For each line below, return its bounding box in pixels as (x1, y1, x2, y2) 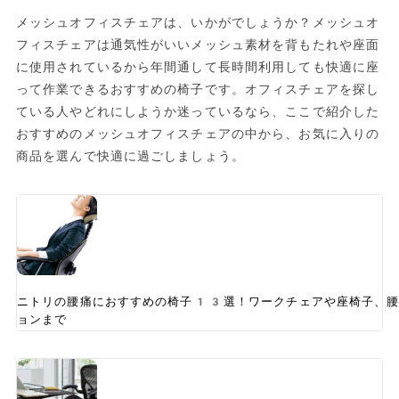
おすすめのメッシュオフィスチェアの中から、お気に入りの (15, 126, 380, 142)
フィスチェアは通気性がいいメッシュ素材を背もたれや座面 (15, 37, 380, 53)
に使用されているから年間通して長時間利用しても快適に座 (15, 60, 380, 75)
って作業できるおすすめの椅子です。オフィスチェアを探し (15, 82, 380, 97)
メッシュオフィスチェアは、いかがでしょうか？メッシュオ (15, 15, 380, 30)
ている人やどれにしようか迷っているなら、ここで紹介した (15, 104, 380, 119)
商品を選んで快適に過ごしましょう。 (15, 149, 245, 164)
